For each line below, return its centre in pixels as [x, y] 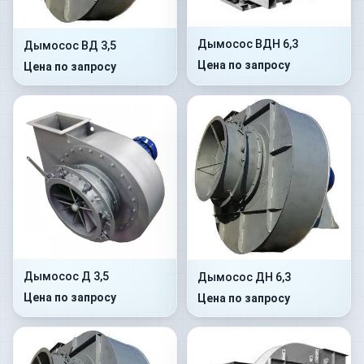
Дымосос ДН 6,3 [244, 277]
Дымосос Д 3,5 [66, 276]
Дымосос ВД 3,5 [70, 45]
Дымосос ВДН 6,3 [248, 43]
